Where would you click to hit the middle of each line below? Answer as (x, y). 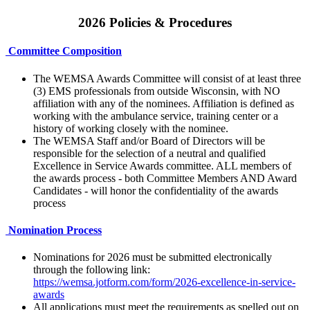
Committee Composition (64, 51)
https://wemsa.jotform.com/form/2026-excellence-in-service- (164, 282)
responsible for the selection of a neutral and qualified (149, 153)
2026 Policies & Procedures (155, 23)
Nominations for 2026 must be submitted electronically (153, 257)
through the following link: (92, 270)
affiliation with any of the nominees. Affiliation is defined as (164, 103)
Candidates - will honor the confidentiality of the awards (156, 190)
